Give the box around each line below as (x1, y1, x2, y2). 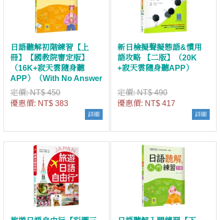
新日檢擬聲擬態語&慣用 (117, 43, 202, 52)
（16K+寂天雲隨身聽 (10, 63, 85, 72)
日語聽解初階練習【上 (10, 43, 89, 52)
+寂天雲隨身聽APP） (117, 63, 193, 72)
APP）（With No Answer (10, 74, 103, 82)
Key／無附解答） (10, 84, 73, 93)
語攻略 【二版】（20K (117, 53, 197, 62)
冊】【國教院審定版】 (10, 53, 89, 62)
